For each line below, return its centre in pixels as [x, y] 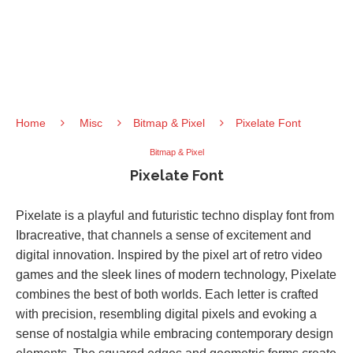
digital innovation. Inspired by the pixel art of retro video [169, 255]
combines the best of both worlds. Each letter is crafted [167, 294]
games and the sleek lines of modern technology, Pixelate [176, 275]
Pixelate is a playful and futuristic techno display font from [175, 216]
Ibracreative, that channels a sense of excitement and [163, 235]
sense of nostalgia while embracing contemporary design [175, 334]
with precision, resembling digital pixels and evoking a [166, 314]
